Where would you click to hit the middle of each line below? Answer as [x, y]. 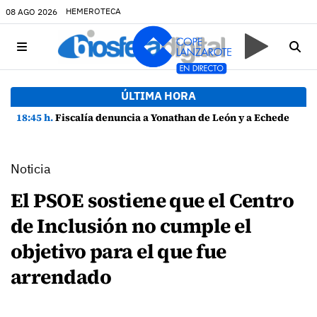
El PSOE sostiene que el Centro [152, 200]
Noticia [31, 169]
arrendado [61, 277]
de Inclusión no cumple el [131, 226]
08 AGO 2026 [31, 11]
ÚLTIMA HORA [158, 96]
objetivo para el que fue [119, 251]
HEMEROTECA [93, 11]
